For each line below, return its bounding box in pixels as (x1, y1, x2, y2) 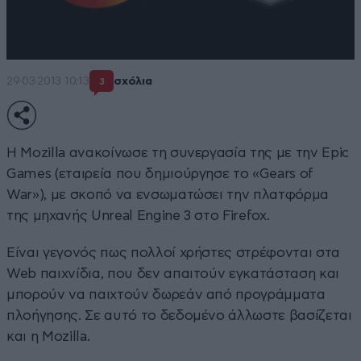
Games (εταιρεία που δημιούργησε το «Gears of (6, 166, 314, 180)
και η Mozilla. (6, 329, 90, 343)
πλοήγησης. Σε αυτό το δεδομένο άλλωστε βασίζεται (6, 308, 352, 322)
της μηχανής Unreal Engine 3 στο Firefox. (6, 208, 270, 222)
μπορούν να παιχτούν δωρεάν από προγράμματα (6, 287, 326, 301)
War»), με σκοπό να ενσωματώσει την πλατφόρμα (6, 187, 330, 201)
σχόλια (114, 76, 152, 88)
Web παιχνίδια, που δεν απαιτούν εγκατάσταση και (6, 266, 340, 280)
